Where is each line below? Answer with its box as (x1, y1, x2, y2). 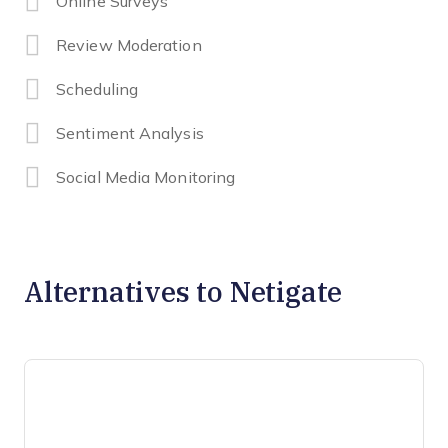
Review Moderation (56, 37, 202, 55)
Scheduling (56, 81, 138, 99)
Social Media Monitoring (56, 169, 236, 187)
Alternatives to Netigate (24, 272, 343, 311)
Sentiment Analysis (56, 125, 204, 143)
